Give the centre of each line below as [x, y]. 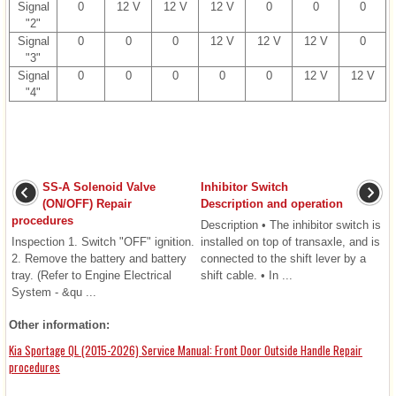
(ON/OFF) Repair [87, 204]
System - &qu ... [54, 293]
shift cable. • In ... [246, 276]
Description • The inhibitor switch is [290, 225]
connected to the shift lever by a [283, 259]
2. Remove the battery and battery [99, 259]
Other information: [59, 325]
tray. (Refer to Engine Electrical [91, 276]
